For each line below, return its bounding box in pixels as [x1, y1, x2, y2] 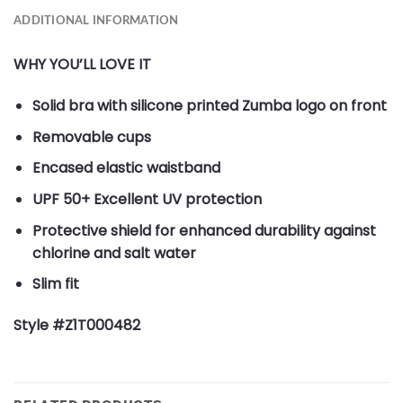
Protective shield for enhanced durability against [31, 219, 376, 241]
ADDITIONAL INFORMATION [13, 15, 179, 27]
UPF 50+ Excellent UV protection [31, 188, 262, 210]
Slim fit [31, 273, 79, 295]
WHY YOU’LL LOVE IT [13, 54, 151, 76]
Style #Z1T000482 [13, 314, 140, 336]
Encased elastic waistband [31, 157, 220, 179]
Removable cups [31, 126, 151, 148]
